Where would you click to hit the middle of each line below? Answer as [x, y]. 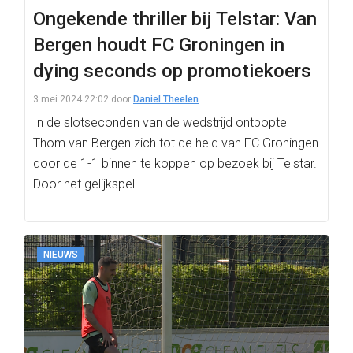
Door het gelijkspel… [88, 184]
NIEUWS [61, 255]
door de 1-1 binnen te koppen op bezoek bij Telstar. [175, 163]
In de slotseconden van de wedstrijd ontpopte [160, 123]
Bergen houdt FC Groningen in [159, 45]
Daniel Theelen [166, 99]
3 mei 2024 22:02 [71, 99]
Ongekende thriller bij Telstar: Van [175, 19]
